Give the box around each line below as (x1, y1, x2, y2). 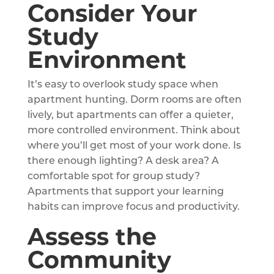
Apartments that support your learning (27, 187, 224, 197)
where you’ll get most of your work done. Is (27, 141, 241, 151)
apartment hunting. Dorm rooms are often (27, 95, 242, 105)
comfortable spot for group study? (27, 171, 200, 182)
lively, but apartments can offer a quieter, (27, 110, 234, 120)
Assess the (27, 221, 157, 251)
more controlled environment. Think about (27, 125, 240, 136)
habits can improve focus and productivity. (27, 202, 240, 212)
